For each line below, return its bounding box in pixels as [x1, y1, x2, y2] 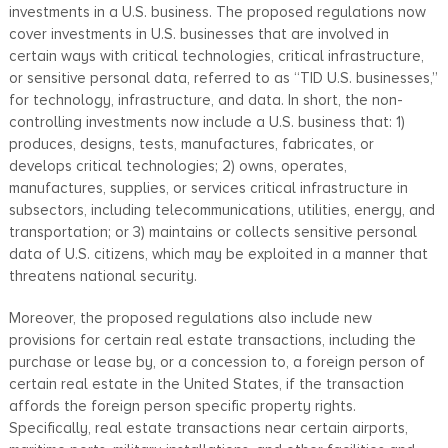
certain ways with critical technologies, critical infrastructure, [8, 46, 424, 65]
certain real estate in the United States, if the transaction [8, 374, 404, 393]
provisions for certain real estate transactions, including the [8, 330, 416, 349]
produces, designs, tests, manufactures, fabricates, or [8, 134, 374, 153]
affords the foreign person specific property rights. [8, 396, 356, 415]
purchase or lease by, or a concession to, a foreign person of [8, 352, 425, 371]
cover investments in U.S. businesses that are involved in [8, 24, 389, 43]
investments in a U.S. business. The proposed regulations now [8, 2, 426, 21]
